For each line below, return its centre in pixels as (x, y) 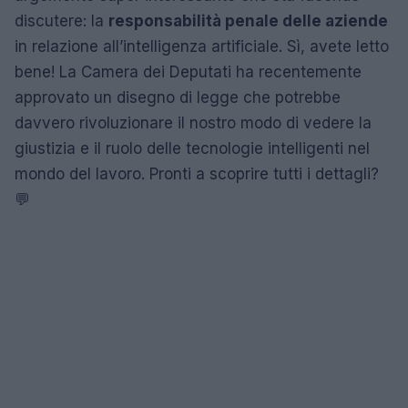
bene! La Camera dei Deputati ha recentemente (188, 72)
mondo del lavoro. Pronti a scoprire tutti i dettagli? (197, 174)
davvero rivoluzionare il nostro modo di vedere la (193, 123)
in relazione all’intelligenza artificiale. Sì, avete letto (202, 46)
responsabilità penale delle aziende (248, 21)
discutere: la (61, 21)
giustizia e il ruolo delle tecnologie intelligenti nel (192, 148)
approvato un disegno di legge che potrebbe (178, 97)
